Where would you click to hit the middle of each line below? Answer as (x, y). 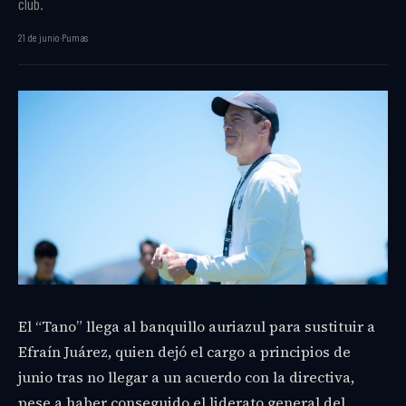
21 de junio (39, 38)
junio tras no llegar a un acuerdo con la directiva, (186, 377)
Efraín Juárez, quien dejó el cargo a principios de (184, 352)
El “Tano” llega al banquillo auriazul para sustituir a (197, 327)
